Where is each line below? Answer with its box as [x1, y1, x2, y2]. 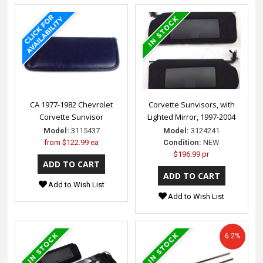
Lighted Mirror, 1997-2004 [147, 112, 236, 123]
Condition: [163, 138, 202, 147]
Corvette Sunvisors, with [148, 99, 235, 110]
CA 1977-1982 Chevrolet [30, 99, 113, 110]
